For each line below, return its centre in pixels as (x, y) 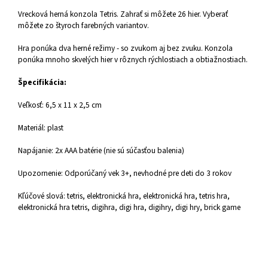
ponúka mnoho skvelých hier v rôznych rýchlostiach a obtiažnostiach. (133, 59)
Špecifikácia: (42, 82)
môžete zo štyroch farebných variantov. (83, 25)
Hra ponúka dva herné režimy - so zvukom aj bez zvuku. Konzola (125, 48)
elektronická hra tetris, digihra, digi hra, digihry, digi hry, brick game (129, 207)
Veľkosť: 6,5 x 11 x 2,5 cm (60, 105)
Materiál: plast (41, 127)
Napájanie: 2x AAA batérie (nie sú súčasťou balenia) (101, 150)
